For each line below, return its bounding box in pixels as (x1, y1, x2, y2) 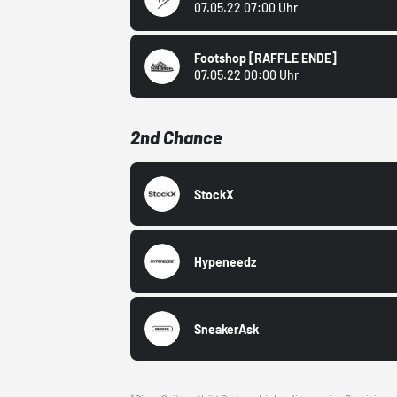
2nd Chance (130, 127, 223, 149)
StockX (194, 186, 235, 202)
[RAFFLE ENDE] (249, 51, 338, 66)
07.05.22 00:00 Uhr (194, 67, 300, 83)
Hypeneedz (194, 253, 257, 269)
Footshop (194, 51, 250, 66)
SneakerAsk (194, 321, 260, 337)
